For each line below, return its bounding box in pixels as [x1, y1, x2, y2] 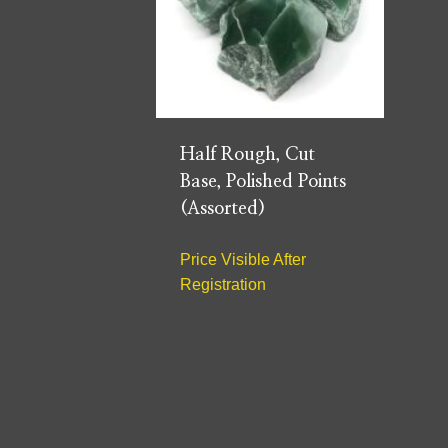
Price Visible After [180, 251, 306, 269]
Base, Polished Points [180, 173, 346, 192]
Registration [180, 276, 266, 294]
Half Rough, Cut [180, 146, 315, 165]
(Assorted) [180, 200, 265, 219]
